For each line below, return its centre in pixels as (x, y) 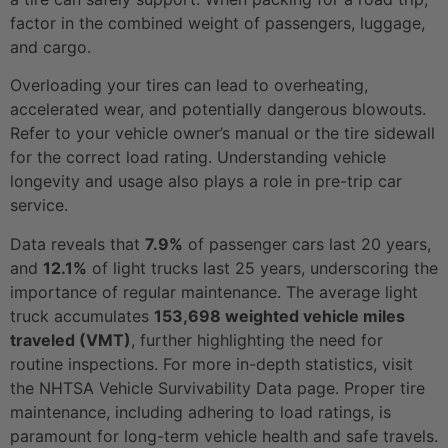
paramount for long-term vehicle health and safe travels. (224, 435)
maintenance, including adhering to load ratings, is (200, 411)
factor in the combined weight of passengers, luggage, (217, 22)
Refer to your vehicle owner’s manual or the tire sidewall (222, 133)
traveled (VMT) (70, 339)
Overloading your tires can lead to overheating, (189, 85)
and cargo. (50, 46)
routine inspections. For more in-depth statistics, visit (211, 363)
